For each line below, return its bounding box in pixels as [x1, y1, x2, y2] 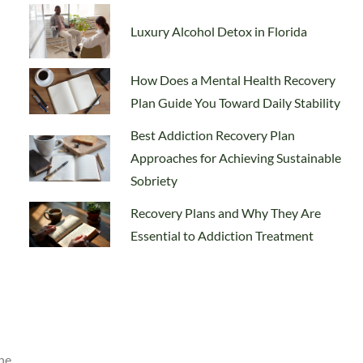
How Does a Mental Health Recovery [130, 71, 335, 88]
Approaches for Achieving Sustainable [130, 150, 341, 166]
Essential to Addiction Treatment [130, 228, 314, 244]
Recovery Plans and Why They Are [130, 205, 321, 221]
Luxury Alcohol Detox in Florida [130, 23, 307, 39]
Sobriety [130, 173, 177, 189]
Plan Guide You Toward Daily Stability [130, 94, 340, 110]
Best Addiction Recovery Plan [130, 127, 295, 143]
